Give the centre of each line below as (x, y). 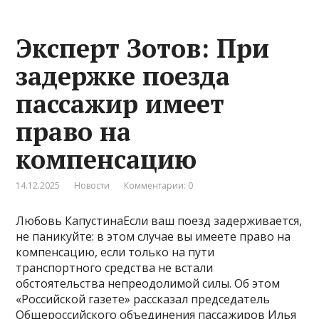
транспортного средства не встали (115, 267)
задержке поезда (123, 75)
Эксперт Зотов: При (143, 48)
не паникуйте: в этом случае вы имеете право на (153, 236)
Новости (92, 185)
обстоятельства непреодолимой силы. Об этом (148, 283)
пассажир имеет (120, 103)
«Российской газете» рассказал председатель (143, 299)
